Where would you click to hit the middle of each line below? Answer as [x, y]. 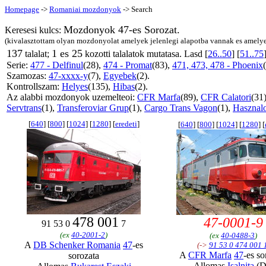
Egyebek [120, 76]
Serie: [18, 65]
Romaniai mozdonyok [85, 9]
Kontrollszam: [34, 86]
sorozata [84, 256]
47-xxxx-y [68, 76]
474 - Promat [128, 65]
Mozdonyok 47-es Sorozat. [122, 30]
